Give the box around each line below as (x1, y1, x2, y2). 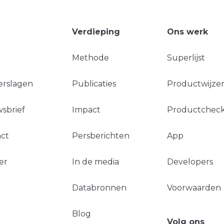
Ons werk (167, 26, 208, 36)
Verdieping (72, 26, 120, 36)
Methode (72, 52, 109, 62)
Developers (167, 156, 213, 166)
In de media (72, 156, 119, 166)
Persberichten (72, 130, 129, 140)
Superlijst (167, 52, 205, 62)
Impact (72, 104, 100, 114)
